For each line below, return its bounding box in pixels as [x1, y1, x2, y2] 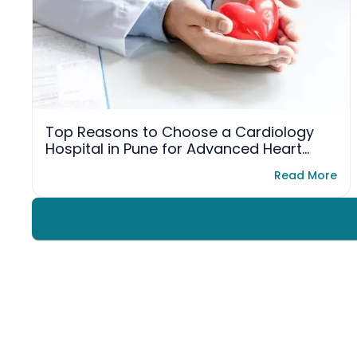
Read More [274, 167, 337, 183]
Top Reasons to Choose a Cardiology [45, 122, 314, 143]
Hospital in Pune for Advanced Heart [45, 139, 302, 159]
